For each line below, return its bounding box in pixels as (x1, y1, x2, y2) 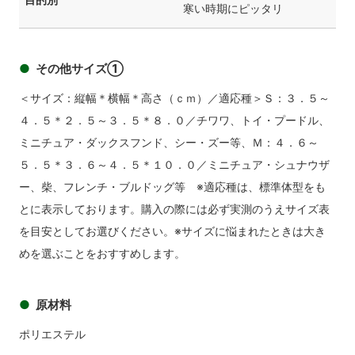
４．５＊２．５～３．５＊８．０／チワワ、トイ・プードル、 (18, 113, 330, 127)
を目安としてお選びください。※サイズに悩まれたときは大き (18, 223, 326, 238)
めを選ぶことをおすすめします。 (18, 246, 185, 260)
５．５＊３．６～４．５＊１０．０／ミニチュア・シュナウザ (18, 157, 330, 171)
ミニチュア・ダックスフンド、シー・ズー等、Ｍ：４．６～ (18, 135, 319, 149)
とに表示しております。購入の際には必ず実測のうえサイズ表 (18, 201, 330, 216)
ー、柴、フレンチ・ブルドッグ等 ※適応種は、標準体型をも (18, 179, 326, 193)
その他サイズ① (36, 60, 124, 76)
